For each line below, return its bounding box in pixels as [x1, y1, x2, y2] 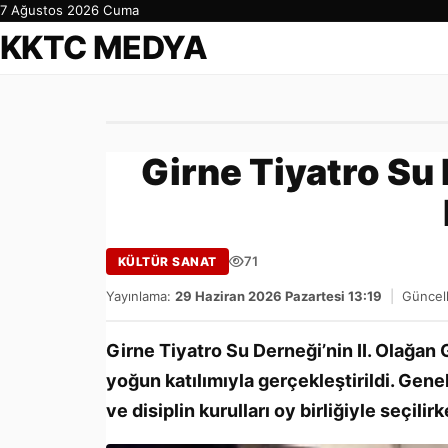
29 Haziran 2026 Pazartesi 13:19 [175, 288, 382, 304]
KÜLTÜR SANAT [118, 254, 217, 269]
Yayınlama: [106, 288, 175, 304]
